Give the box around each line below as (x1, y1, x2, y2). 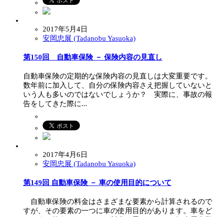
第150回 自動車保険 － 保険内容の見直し (23, 53, 162, 62)
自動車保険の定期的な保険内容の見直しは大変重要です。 (23, 72, 212, 80)
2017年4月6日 (43, 150, 88, 158)
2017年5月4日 (43, 25, 88, 33)
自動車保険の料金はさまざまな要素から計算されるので (23, 197, 212, 205)
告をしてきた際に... (23, 99, 87, 108)
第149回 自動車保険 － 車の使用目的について (23, 178, 171, 186)
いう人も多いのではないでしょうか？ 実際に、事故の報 (23, 90, 212, 98)
